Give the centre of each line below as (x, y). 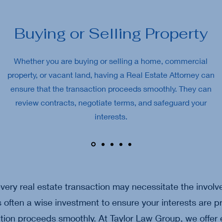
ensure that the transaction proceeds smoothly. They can (111, 88)
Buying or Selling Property (111, 33)
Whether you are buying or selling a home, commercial (111, 61)
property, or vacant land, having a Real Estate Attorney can (111, 75)
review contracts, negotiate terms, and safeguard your (111, 102)
